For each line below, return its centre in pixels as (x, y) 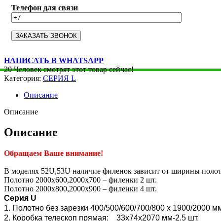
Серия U (20, 198)
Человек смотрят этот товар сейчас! (74, 69)
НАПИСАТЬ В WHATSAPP (54, 60)
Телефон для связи (45, 7)
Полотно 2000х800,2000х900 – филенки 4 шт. (80, 189)
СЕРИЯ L (59, 78)
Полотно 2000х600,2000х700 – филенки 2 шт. (80, 180)
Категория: (22, 78)
